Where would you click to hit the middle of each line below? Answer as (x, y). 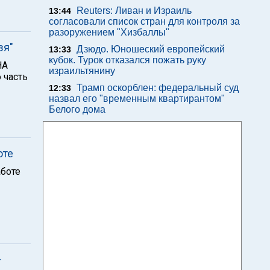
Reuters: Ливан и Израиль (134, 11)
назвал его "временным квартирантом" (137, 99)
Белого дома (77, 109)
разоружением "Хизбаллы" (109, 32)
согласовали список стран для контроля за (144, 21)
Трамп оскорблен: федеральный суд (158, 88)
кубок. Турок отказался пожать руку (127, 60)
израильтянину (82, 71)
